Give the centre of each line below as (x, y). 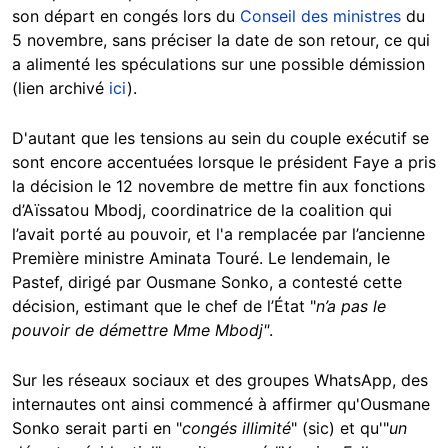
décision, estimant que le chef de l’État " (164, 306)
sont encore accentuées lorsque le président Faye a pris (224, 162)
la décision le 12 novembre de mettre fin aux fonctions (218, 186)
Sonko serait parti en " (97, 428)
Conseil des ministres (320, 16)
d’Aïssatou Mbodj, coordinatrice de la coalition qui (202, 210)
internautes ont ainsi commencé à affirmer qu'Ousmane (221, 404)
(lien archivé (60, 88)
